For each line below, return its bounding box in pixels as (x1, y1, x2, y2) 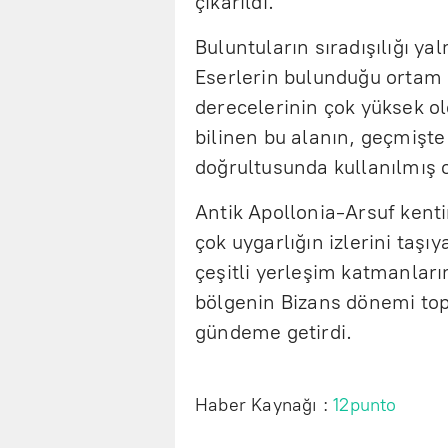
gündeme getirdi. (195, 320, 353, 345)
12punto (333, 394, 397, 417)
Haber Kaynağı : (195, 394, 334, 417)
